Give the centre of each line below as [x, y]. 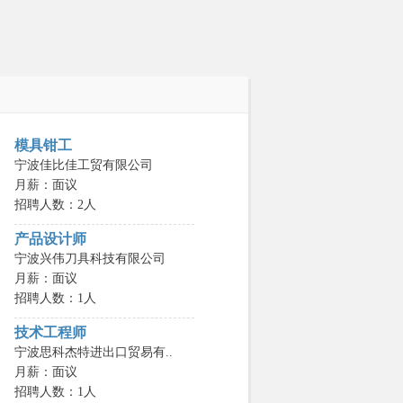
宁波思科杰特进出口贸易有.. [94, 352]
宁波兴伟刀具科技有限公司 [90, 259]
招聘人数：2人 [55, 205]
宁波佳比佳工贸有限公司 [84, 165]
